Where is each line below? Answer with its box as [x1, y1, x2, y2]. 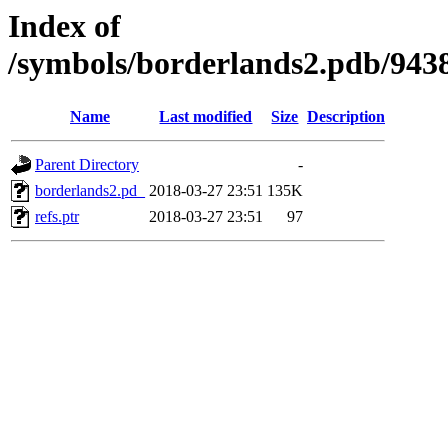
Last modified [159, 108, 253, 126]
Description [307, 108, 385, 126]
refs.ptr [35, 208, 79, 226]
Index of [8, 8, 121, 44]
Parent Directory [35, 156, 139, 174]
